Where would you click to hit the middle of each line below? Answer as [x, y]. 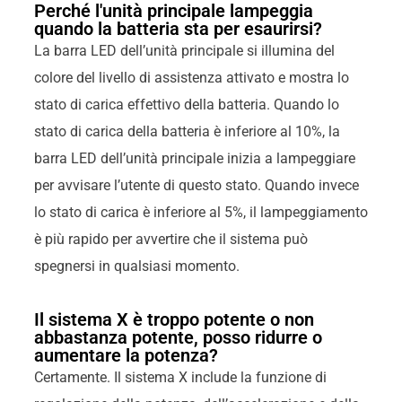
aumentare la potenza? [126, 356]
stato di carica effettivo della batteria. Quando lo [186, 104]
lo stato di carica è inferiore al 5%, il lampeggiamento [201, 212]
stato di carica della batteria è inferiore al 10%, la [187, 131]
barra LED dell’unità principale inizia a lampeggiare [194, 158]
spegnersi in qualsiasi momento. [136, 266]
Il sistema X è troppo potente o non [174, 320]
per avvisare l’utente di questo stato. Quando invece [196, 185]
